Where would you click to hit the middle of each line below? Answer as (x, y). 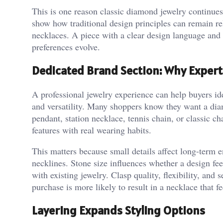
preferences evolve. (66, 47)
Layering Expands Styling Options (118, 210)
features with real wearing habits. (92, 130)
